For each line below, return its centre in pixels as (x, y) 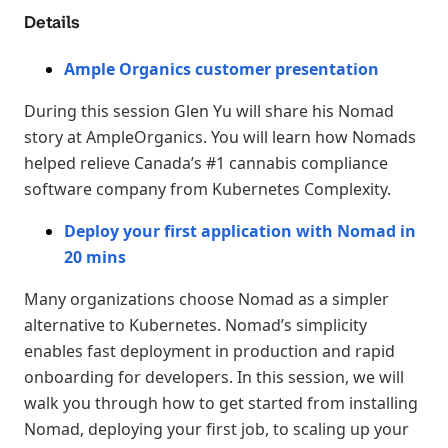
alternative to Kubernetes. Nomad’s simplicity (195, 324)
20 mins (95, 256)
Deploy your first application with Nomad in (240, 230)
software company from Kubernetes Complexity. (207, 188)
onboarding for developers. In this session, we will (214, 376)
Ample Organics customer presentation (221, 68)
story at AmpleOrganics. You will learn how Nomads (220, 136)
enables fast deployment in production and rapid (209, 350)
